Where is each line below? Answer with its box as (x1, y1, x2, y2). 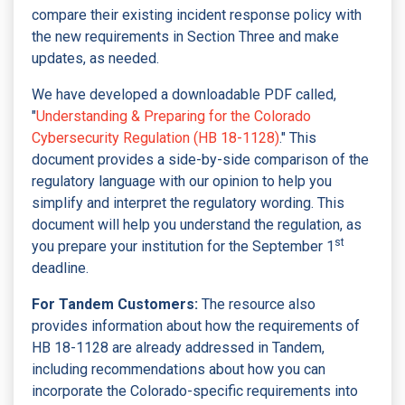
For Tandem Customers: (32, 295, 198, 313)
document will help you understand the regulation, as (32, 215, 362, 233)
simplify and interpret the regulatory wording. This (32, 193, 344, 212)
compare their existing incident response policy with (32, 5, 362, 24)
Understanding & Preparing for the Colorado (36, 107, 311, 125)
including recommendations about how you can (32, 360, 325, 378)
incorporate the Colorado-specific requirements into (32, 381, 358, 400)
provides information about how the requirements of (32, 316, 360, 334)
